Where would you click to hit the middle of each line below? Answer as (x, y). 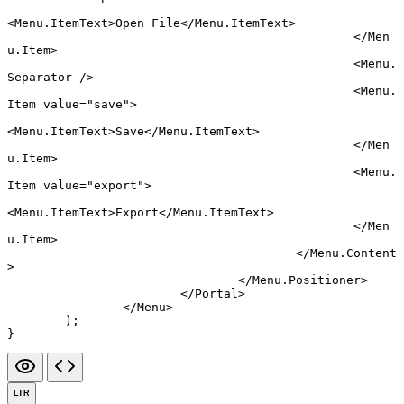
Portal (216, 293)
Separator (40, 77)
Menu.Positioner (307, 280)
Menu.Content (353, 252)
